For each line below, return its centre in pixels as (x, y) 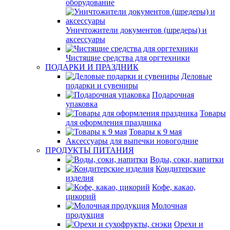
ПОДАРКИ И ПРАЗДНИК (92, 67)
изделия (80, 178)
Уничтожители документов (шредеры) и (136, 30)
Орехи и (189, 224)
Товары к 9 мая (155, 132)
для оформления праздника (113, 122)
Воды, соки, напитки (187, 159)
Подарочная (173, 95)
